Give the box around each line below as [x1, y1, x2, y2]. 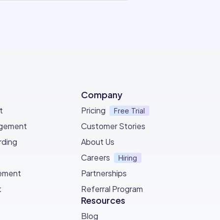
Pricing [81, 105, 106, 116]
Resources [81, 194, 126, 206]
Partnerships [81, 168, 127, 179]
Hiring [118, 154, 137, 163]
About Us [81, 137, 115, 147]
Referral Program [81, 184, 143, 194]
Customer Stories [81, 121, 146, 132]
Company [81, 89, 123, 101]
